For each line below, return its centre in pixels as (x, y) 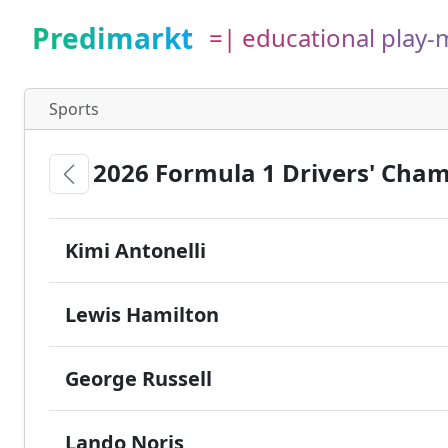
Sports (74, 109)
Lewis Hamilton (142, 314)
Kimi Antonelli (135, 250)
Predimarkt (112, 38)
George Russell (138, 378)
